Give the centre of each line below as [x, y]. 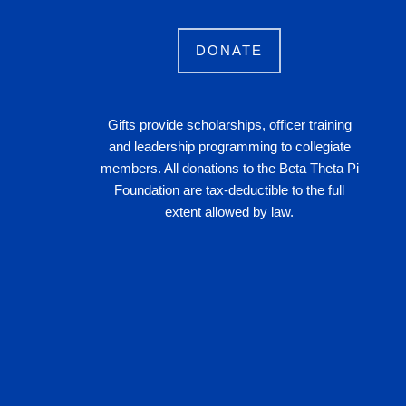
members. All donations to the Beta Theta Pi [229, 168]
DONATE [230, 50]
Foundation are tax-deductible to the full [230, 190]
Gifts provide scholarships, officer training [229, 125]
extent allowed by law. [230, 212]
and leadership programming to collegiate [229, 146]
